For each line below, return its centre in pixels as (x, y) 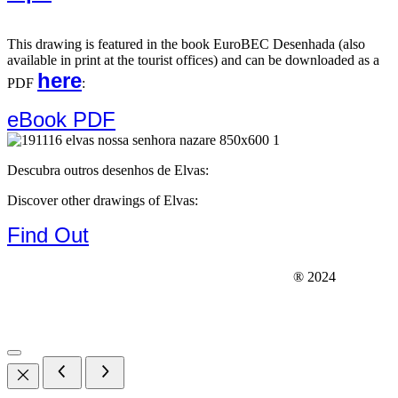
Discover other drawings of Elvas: (103, 200)
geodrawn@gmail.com (199, 313)
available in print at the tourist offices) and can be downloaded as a (193, 60)
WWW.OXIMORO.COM (176, 274)
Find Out (48, 235)
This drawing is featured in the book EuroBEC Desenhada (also (186, 44)
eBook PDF (61, 119)
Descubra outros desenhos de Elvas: (108, 170)
